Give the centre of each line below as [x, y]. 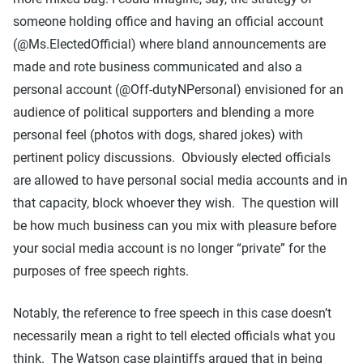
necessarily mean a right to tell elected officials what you [174, 335]
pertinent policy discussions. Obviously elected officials [172, 157]
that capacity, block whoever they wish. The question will [176, 203]
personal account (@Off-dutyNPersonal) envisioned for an [178, 89]
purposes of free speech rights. [102, 271]
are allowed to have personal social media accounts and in [180, 180]
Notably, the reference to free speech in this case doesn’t [172, 313]
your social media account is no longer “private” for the [169, 248]
